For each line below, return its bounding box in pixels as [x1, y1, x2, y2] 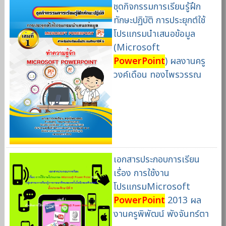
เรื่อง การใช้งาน [113, 166, 169, 181]
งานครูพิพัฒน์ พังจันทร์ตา [113, 207, 209, 221]
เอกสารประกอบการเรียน [113, 153, 200, 167]
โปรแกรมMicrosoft [113, 180, 190, 194]
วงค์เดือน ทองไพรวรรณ [113, 68, 201, 82]
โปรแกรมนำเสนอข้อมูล [113, 27, 195, 41]
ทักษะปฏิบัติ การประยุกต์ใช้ [113, 14, 205, 28]
